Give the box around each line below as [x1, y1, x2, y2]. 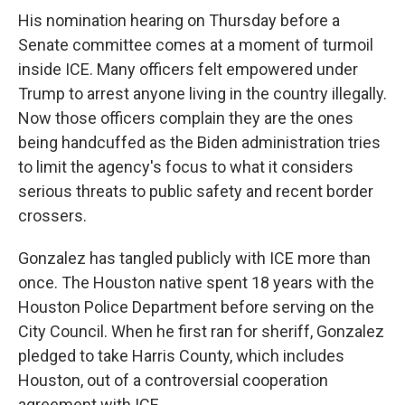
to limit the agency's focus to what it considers [18, 157, 353, 176]
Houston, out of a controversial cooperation [18, 371, 328, 390]
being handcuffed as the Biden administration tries [18, 133, 381, 152]
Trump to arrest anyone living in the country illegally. [18, 84, 387, 103]
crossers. [18, 206, 87, 225]
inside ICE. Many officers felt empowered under [18, 60, 358, 79]
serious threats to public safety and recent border [18, 182, 373, 201]
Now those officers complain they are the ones [18, 108, 353, 127]
